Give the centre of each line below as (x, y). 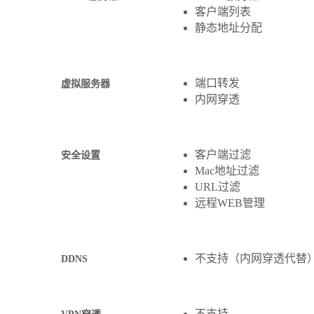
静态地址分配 (228, 28)
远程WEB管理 (230, 203)
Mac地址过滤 (227, 171)
